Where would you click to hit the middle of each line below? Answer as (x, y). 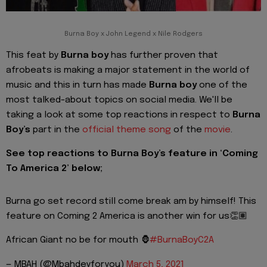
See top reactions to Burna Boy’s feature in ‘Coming (132, 153)
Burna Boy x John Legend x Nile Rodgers (133, 34)
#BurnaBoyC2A (182, 240)
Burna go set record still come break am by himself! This (131, 201)
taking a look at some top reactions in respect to (119, 115)
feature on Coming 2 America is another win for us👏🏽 (127, 216)
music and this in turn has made (77, 85)
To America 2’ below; (54, 168)
